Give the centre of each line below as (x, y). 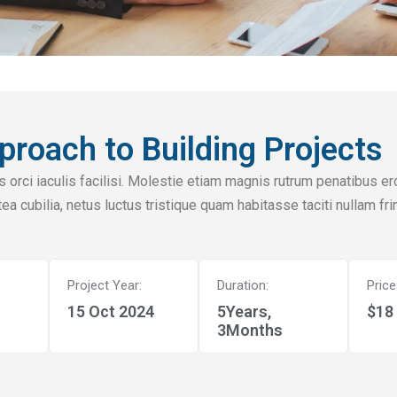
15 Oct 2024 (110, 311)
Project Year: (104, 285)
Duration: (242, 285)
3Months (249, 330)
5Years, (244, 311)
